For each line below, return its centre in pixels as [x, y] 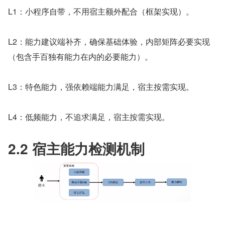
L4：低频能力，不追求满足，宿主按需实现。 [89, 117]
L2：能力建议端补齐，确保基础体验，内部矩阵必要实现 [109, 41]
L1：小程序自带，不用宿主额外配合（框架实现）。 [101, 11]
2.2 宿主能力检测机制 [76, 148]
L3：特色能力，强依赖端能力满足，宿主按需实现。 [101, 86]
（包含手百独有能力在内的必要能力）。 [80, 56]
